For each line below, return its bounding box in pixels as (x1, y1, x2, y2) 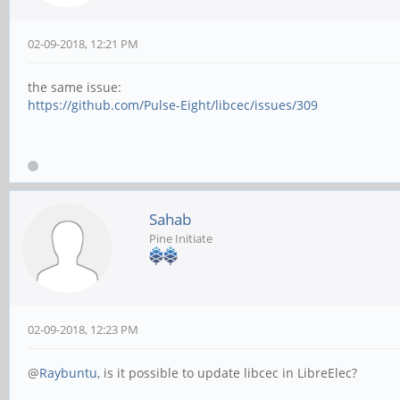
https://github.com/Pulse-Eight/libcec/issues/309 (28, 96, 318, 114)
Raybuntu (39, 364, 97, 382)
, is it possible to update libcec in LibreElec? (97, 364, 357, 382)
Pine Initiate (149, 230, 212, 247)
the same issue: (28, 79, 121, 96)
